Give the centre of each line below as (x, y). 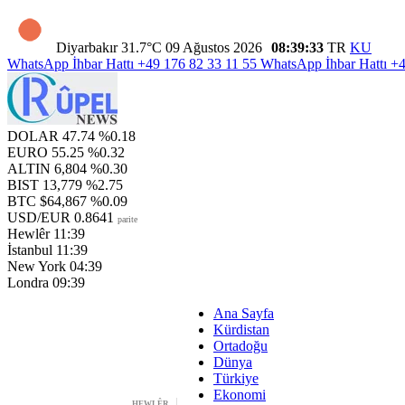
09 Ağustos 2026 (216, 47)
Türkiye (236, 378)
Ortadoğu (240, 346)
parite (127, 219)
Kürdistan (241, 330)
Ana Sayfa (244, 313)
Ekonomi (240, 395)
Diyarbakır (87, 47)
